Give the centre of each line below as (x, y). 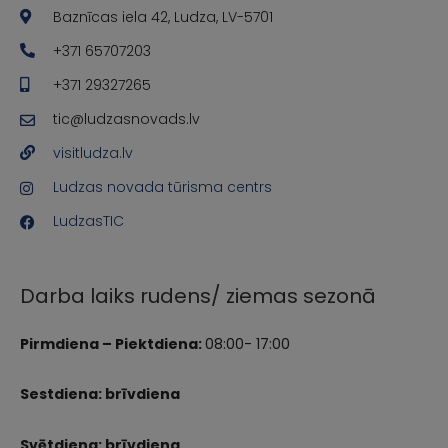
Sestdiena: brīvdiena (100, 394)
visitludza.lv (92, 152)
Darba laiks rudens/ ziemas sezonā (198, 295)
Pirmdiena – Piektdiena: (112, 343)
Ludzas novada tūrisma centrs (162, 186)
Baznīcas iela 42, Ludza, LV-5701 (162, 16)
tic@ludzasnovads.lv (126, 118)
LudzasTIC (88, 220)
